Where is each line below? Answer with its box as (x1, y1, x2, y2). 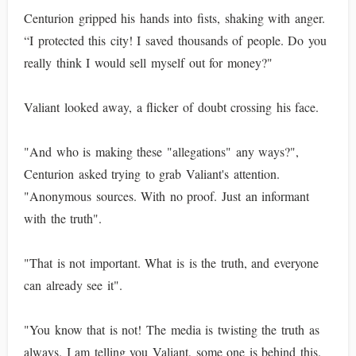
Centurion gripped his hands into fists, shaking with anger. (24, 10, 325, 26)
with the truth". (24, 210, 103, 226)
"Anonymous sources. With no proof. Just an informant (24, 188, 310, 204)
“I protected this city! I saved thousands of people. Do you (24, 32, 327, 48)
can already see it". (24, 277, 122, 293)
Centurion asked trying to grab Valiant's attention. (24, 165, 280, 182)
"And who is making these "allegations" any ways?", (24, 143, 300, 160)
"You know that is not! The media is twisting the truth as (24, 321, 319, 338)
